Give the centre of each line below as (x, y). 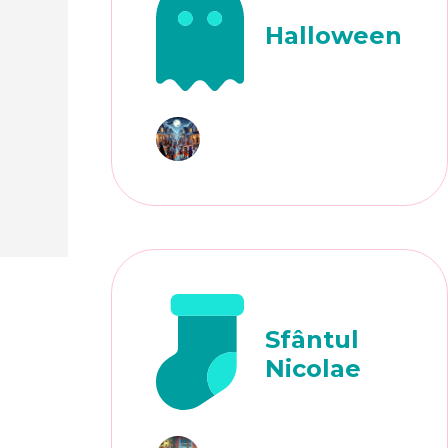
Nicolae (313, 369)
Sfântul (312, 340)
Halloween (334, 35)
